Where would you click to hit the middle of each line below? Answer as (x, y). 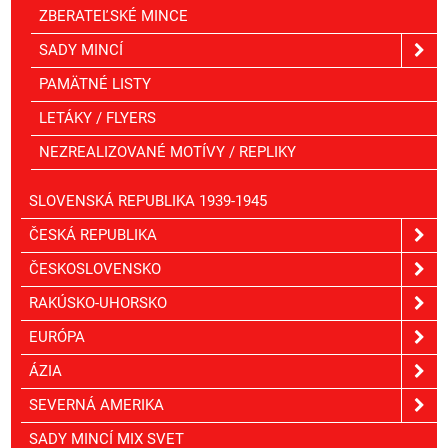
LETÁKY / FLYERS (97, 118)
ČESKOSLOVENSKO (95, 269)
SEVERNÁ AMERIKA (96, 405)
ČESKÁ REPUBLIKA (93, 235)
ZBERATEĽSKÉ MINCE (113, 16)
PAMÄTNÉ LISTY (95, 84)
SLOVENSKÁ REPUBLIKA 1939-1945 (148, 201)
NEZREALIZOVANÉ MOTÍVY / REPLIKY (167, 152)
